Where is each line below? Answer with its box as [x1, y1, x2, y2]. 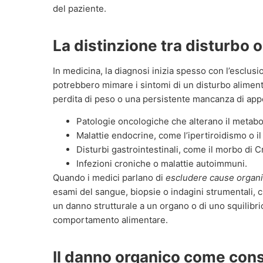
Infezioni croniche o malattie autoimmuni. [76, 158, 247, 170]
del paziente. [53, 3, 106, 14]
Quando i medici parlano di [53, 172, 166, 184]
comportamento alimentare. [53, 214, 168, 226]
